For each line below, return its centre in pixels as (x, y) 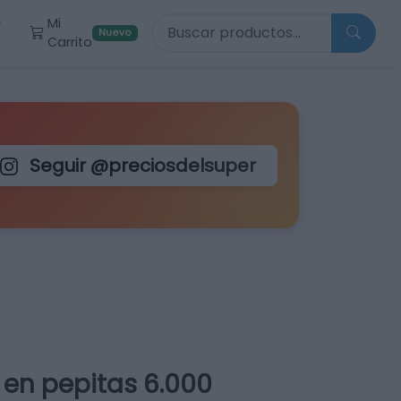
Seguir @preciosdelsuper (141, 165)
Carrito (70, 42)
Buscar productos (214, 23)
